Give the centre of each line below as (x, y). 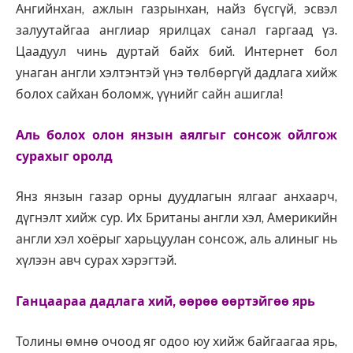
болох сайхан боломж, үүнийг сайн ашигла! (149, 95)
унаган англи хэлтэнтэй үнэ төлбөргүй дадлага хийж (176, 73)
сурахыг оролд (64, 156)
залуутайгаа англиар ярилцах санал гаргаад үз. (176, 31)
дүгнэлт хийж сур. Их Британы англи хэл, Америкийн (176, 218)
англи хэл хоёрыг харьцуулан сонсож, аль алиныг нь (176, 240)
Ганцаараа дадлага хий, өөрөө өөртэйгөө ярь (165, 301)
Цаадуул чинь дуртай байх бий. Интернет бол (176, 52)
